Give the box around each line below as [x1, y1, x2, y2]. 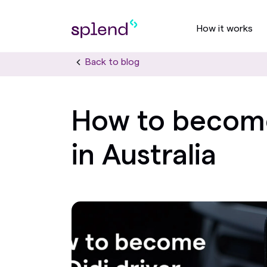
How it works [197, 23, 253, 33]
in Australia [72, 141, 216, 170]
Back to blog [85, 57, 139, 67]
